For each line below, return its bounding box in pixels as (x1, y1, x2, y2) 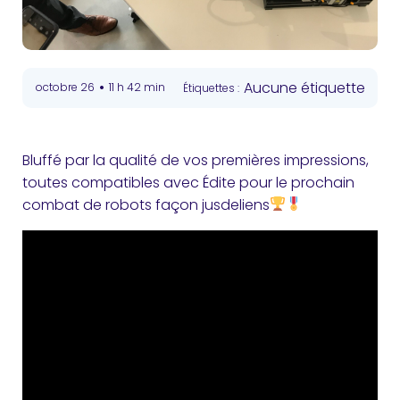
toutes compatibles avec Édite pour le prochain (22, 171, 354, 193)
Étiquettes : (183, 79, 239, 96)
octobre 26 (36, 79, 95, 95)
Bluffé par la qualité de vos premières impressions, (22, 149, 369, 171)
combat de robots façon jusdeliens (22, 194, 270, 215)
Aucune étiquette (244, 77, 365, 98)
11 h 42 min (109, 79, 165, 95)
